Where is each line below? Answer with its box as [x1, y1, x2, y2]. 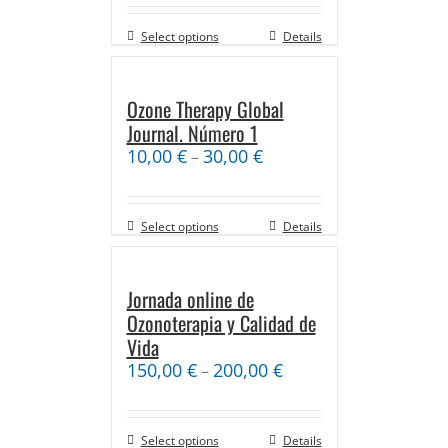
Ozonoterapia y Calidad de [126, 307, 316, 338]
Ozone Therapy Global [126, 93, 284, 124]
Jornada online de [126, 283, 254, 314]
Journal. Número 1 [126, 117, 258, 148]
